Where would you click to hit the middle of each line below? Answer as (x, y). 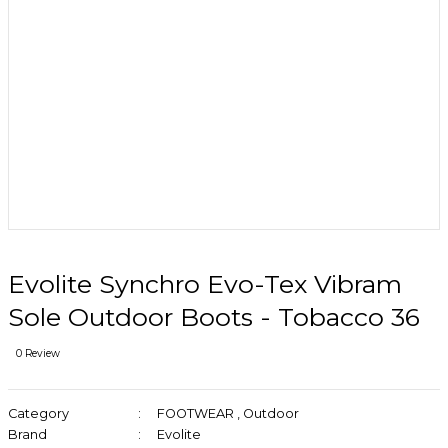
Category (38, 413)
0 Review (38, 353)
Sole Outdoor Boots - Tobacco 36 (214, 316)
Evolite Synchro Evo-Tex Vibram (205, 283)
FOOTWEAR (195, 413)
